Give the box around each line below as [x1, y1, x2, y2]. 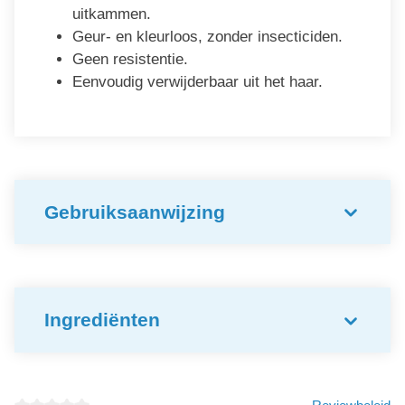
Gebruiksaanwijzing [44, 201, 225, 222]
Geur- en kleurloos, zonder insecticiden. [72, 27, 343, 45]
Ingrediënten [44, 309, 160, 331]
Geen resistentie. [72, 50, 188, 68]
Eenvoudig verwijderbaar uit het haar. [72, 72, 323, 90]
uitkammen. [72, 5, 151, 23]
